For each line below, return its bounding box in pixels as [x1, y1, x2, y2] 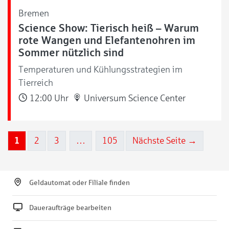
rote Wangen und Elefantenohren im [18, 34, 195, 46]
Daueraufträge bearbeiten [29, 203, 111, 212]
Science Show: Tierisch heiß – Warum [18, 22, 199, 34]
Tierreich [18, 77, 53, 88]
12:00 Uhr [28, 93, 68, 103]
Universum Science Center [82, 93, 186, 103]
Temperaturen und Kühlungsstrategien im [18, 64, 182, 75]
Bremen [18, 8, 49, 18]
